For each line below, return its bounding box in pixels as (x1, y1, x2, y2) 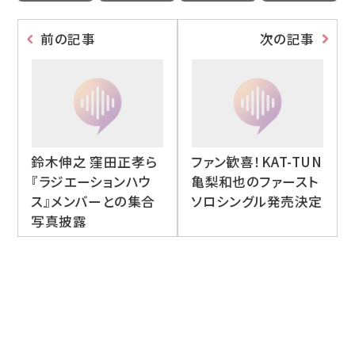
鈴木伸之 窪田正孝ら (31, 151, 158, 171)
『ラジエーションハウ (31, 171, 151, 191)
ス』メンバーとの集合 (31, 191, 155, 211)
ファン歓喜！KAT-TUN (191, 151, 322, 171)
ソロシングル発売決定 (191, 191, 323, 211)
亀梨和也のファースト (191, 171, 319, 191)
